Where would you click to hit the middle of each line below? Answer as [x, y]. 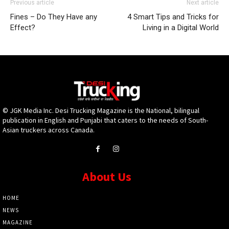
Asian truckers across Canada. [49, 130]
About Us [107, 177]
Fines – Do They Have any [54, 17]
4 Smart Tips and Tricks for [173, 17]
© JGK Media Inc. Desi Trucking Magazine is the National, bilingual [101, 110]
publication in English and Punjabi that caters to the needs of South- [105, 120]
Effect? [23, 28]
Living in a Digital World [181, 28]
